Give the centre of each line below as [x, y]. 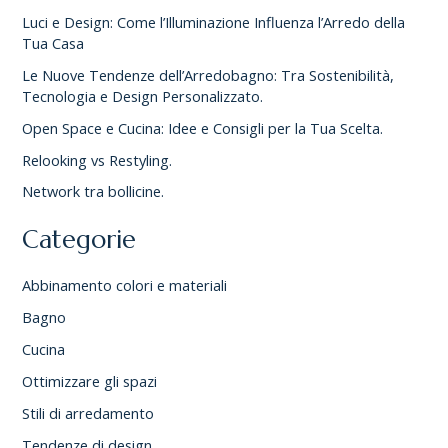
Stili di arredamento [88, 412]
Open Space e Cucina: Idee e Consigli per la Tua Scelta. [203, 127]
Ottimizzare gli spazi [90, 380]
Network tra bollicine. [93, 191]
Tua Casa [53, 42]
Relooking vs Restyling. [97, 159]
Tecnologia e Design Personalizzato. [143, 95]
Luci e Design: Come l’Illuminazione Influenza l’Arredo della [214, 21]
